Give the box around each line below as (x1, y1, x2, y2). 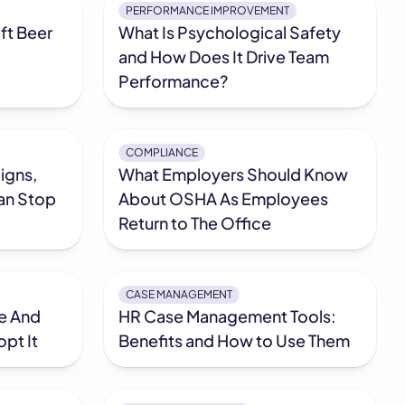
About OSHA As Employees (118, 188, 329, 210)
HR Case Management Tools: (118, 306, 337, 327)
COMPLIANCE (126, 146, 199, 160)
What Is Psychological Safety (118, 22, 342, 43)
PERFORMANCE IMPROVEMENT (126, 4, 290, 18)
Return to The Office (118, 212, 272, 234)
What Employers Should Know (118, 164, 349, 185)
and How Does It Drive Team (118, 46, 330, 68)
